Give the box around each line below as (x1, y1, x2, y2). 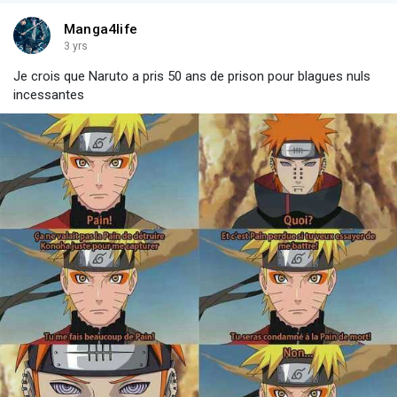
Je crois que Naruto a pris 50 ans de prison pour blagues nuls (13, 68, 370, 85)
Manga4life (64, 21, 137, 38)
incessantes (13, 87, 84, 104)
